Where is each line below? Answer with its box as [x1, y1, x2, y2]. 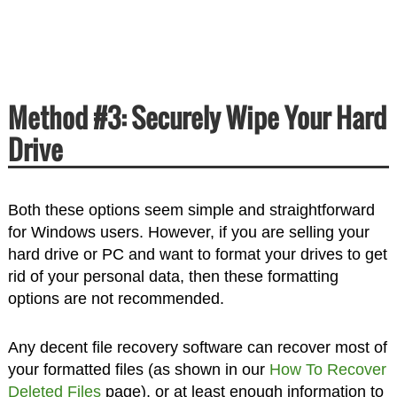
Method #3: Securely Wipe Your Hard [7, 97, 386, 137]
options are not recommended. [7, 289, 224, 307]
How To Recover [269, 360, 386, 378]
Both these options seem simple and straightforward [7, 200, 375, 219]
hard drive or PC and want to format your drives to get [7, 245, 387, 263]
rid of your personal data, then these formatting [7, 267, 339, 285]
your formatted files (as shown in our [7, 360, 269, 378]
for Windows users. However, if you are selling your [7, 222, 370, 241]
